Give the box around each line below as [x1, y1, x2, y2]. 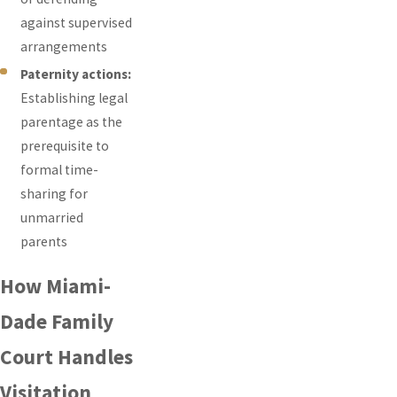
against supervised [20, 14, 133, 32]
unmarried [20, 208, 84, 226]
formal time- [20, 160, 99, 178]
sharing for [20, 184, 89, 202]
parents [20, 232, 68, 250]
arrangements [20, 38, 108, 56]
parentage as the [20, 113, 123, 130]
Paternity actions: [20, 65, 132, 82]
